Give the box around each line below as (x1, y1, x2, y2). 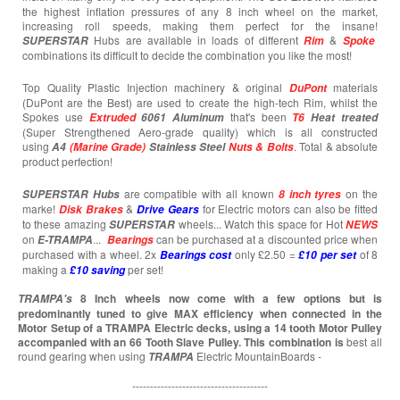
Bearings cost (159, 247, 231, 263)
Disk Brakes (58, 202, 123, 218)
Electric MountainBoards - (194, 348, 324, 364)
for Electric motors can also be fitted (198, 201, 378, 217)
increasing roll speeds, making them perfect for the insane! (22, 18, 378, 34)
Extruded (88, 110, 136, 126)
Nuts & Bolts (228, 139, 294, 155)
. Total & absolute (293, 138, 379, 154)
